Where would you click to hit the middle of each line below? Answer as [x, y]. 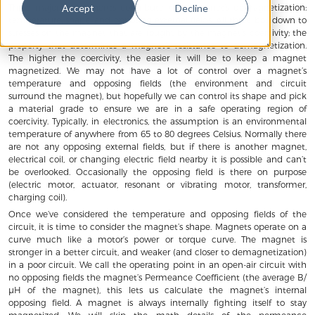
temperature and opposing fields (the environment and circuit [157, 83]
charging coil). [37, 197]
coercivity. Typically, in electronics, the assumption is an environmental [157, 121]
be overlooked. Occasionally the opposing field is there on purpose [157, 172]
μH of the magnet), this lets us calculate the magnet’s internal [157, 290]
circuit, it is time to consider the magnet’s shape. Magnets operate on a [157, 226]
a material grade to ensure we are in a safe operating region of [157, 108]
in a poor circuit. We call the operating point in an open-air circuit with [157, 264]
